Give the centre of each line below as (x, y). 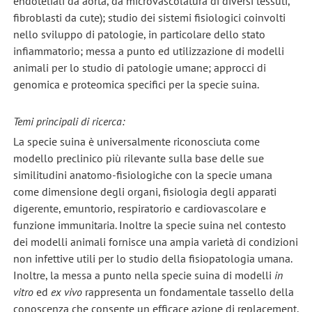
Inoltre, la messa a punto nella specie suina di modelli (143, 275)
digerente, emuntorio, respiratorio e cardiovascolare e (139, 209)
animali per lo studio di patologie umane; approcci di (139, 67)
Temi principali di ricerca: (69, 121)
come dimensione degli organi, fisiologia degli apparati (145, 192)
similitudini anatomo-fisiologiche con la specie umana (142, 175)
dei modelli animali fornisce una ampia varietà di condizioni (155, 242)
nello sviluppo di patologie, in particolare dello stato (139, 34)
